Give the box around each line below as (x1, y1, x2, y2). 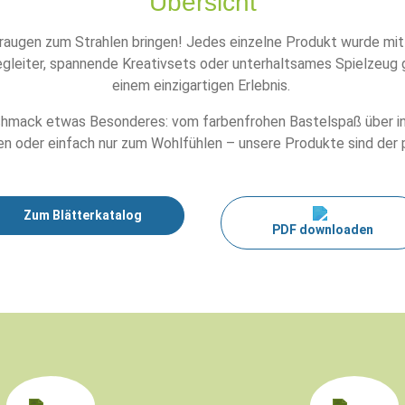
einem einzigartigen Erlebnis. (111, 77, 294, 94)
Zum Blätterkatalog (24, 208, 142, 222)
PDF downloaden (271, 222, 373, 237)
